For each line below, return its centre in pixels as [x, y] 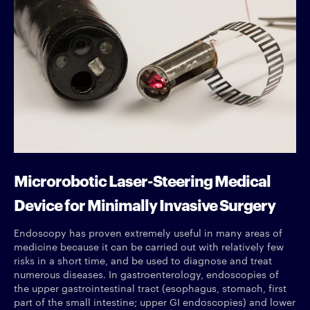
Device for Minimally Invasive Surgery [145, 203]
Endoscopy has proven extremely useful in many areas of [148, 232]
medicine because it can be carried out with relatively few [149, 246]
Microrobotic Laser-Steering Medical [142, 179]
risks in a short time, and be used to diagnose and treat [143, 260]
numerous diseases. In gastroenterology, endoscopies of [146, 274]
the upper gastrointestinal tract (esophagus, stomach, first [150, 288]
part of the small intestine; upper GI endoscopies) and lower [155, 301]
